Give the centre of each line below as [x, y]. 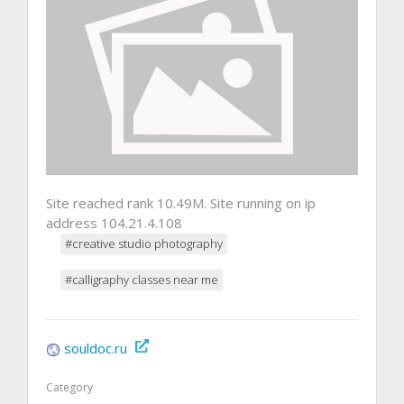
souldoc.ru [96, 348]
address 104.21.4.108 [114, 222]
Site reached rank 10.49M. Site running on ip [181, 202]
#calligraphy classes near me [142, 279]
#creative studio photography [144, 243]
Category [69, 387]
